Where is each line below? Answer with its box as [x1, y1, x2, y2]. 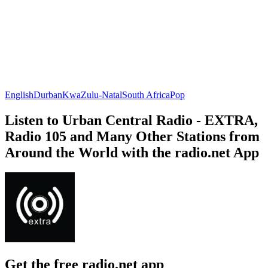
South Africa [122, 89, 170, 100]
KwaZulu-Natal [62, 89, 122, 100]
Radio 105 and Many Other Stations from [5, 128, 260, 144]
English [5, 89, 33, 100]
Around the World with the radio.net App [5, 144, 259, 160]
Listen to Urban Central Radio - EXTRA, [5, 112, 258, 128]
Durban [33, 89, 62, 100]
